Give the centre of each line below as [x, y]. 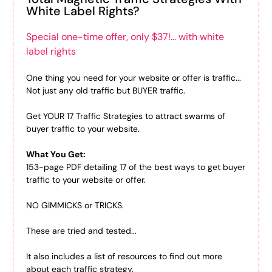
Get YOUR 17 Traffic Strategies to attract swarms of [126, 116]
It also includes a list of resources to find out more [124, 256]
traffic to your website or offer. [86, 180]
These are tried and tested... [81, 231]
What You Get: [56, 154]
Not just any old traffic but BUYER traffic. [106, 90]
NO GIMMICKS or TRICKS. [75, 205]
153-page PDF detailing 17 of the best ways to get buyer [136, 167]
